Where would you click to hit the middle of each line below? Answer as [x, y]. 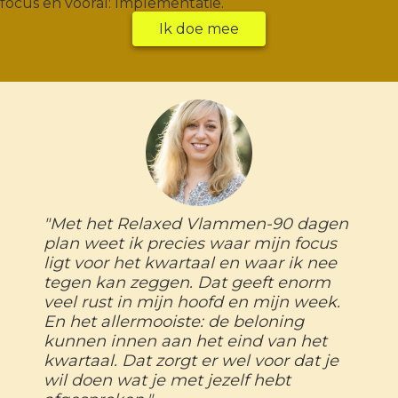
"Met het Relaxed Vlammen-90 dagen [195, 223]
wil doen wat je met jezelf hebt [167, 380]
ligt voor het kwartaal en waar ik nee [190, 263]
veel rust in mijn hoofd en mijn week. [191, 302]
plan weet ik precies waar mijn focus [190, 243]
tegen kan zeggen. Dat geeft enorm [187, 282]
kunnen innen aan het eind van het [185, 341]
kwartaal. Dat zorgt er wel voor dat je [191, 360]
